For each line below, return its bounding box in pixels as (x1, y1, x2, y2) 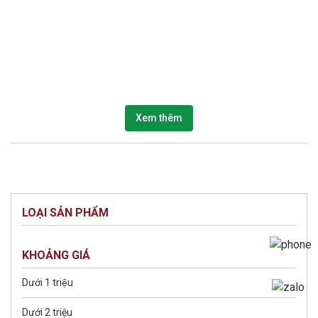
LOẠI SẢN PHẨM (22, 206, 109, 220)
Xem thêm (136, 112, 182, 124)
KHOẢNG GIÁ (22, 248, 90, 263)
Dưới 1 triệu (22, 277, 73, 289)
